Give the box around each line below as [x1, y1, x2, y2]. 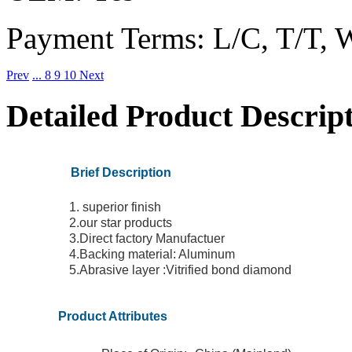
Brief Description [71, 166, 171, 180]
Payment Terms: [6, 21, 205, 56]
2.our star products [69, 216, 172, 230]
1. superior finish [69, 200, 161, 214]
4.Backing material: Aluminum [69, 247, 238, 262]
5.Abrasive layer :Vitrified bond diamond [69, 263, 291, 277]
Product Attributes [58, 310, 167, 324]
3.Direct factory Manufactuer [69, 232, 228, 246]
